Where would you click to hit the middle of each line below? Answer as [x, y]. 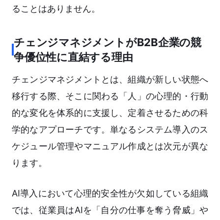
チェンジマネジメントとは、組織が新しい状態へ [110, 80]
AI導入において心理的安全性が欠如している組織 [110, 193]
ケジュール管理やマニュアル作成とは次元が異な [110, 146]
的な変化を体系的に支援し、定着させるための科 [110, 113]
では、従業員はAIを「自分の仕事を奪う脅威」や [110, 210]
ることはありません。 [56, 9]
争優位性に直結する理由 [73, 57]
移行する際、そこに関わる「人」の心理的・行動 [110, 96]
